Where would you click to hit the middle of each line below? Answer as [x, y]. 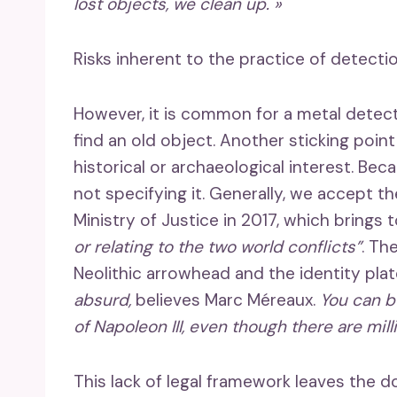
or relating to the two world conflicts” [218, 247]
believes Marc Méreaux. [228, 300]
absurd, [105, 300]
